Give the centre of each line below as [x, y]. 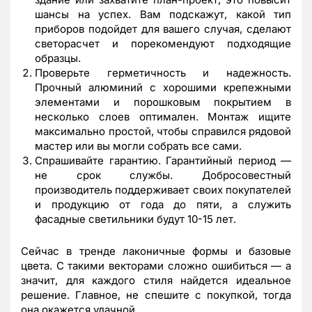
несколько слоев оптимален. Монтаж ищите [163, 116]
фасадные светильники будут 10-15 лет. [135, 219]
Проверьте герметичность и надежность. [163, 72]
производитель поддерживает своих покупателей [163, 189]
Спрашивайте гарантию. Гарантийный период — [163, 160]
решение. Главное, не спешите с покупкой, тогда [156, 295]
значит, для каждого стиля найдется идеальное [156, 280]
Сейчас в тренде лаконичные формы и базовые [156, 251]
